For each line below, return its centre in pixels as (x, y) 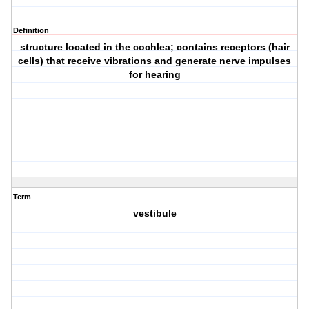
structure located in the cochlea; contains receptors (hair (154, 47)
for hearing (154, 75)
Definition (31, 31)
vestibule (154, 213)
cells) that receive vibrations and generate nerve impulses (155, 61)
